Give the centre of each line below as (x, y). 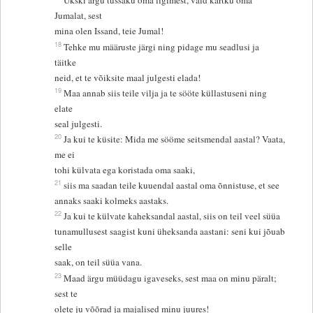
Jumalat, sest (80, 16)
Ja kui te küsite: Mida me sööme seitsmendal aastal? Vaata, (175, 139)
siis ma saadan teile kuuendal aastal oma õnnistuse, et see (173, 185)
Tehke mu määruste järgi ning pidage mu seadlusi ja (162, 47)
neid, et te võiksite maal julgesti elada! (128, 78)
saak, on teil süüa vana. (99, 262)
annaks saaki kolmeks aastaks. (112, 201)
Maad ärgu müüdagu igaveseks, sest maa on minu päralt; (170, 278)
